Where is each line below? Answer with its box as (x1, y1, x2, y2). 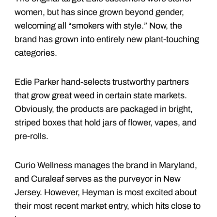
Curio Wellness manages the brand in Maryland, (15, 160, 197, 170)
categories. (15, 47, 57, 58)
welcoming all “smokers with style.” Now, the (15, 20, 182, 31)
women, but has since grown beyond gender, (15, 7, 184, 17)
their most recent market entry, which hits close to (15, 201, 201, 211)
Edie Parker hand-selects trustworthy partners (15, 77, 189, 87)
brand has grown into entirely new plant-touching (15, 34, 199, 44)
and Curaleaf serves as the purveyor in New (15, 173, 181, 184)
